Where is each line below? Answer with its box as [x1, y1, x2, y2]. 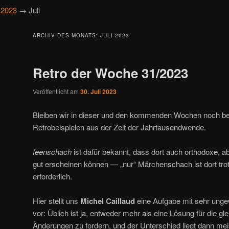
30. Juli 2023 [80, 87, 117, 97]
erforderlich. [33, 170, 72, 181]
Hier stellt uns [33, 195, 80, 207]
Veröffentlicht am [33, 87, 80, 96]
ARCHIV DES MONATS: [33, 32, 100, 39]
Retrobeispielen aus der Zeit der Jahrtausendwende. [33, 121, 206, 132]
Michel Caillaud [80, 195, 135, 207]
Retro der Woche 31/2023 [33, 63, 188, 83]
